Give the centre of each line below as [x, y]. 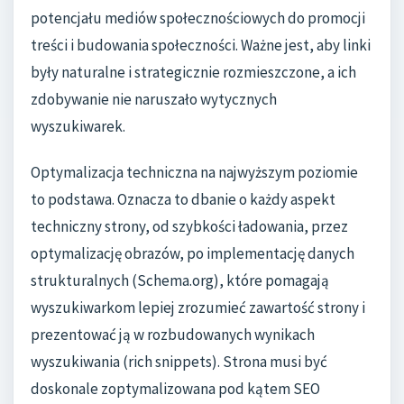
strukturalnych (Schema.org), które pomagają [180, 281]
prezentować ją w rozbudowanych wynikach [173, 335]
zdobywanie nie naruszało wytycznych [154, 99]
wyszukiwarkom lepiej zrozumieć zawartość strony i [198, 308]
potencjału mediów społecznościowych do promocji [198, 18]
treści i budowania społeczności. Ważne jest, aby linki [201, 45]
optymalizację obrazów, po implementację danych [193, 254]
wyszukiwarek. [78, 126]
